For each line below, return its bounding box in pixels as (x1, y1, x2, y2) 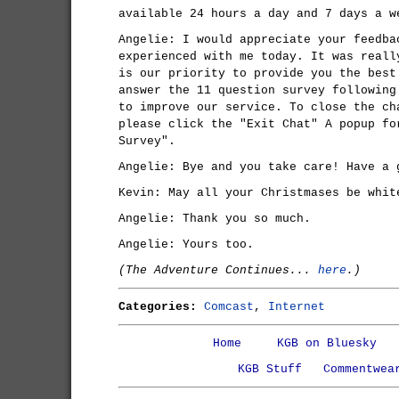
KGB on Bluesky (276, 337, 377, 350)
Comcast (204, 300, 254, 313)
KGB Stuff (237, 362, 302, 376)
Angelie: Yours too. (118, 238, 254, 251)
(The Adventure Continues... (118, 264, 318, 277)
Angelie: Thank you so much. (118, 212, 311, 225)
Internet (268, 300, 325, 313)
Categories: (118, 300, 197, 313)
